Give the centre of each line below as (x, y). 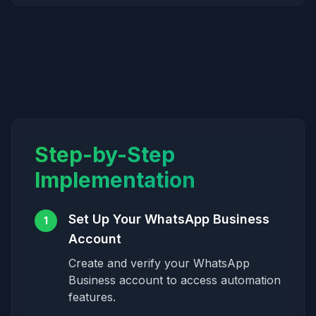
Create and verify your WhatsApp (159, 263)
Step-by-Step (105, 154)
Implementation (115, 180)
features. (92, 297)
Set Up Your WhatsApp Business (169, 219)
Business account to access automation (175, 280)
